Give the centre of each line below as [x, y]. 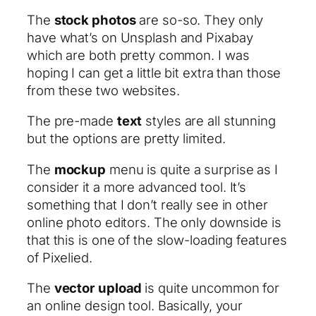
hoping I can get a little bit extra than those [154, 72]
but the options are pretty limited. [126, 139]
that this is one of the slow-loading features [157, 239]
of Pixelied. [60, 257]
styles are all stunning [209, 121]
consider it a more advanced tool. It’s [137, 187]
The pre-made [72, 121]
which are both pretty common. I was [138, 55]
